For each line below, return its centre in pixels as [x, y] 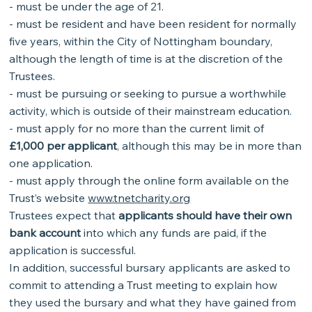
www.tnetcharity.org [139, 197]
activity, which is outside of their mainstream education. [151, 110]
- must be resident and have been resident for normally [153, 23]
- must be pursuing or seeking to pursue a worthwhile [148, 93]
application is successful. [73, 250]
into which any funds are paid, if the [175, 232]
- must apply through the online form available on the [149, 180]
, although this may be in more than [210, 145]
